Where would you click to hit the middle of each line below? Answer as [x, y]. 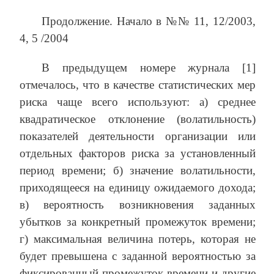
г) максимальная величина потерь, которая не [138, 239]
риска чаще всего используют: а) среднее [138, 102]
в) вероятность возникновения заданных [138, 205]
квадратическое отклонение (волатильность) [138, 119]
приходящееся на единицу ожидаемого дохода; [138, 188]
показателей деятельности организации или [138, 136]
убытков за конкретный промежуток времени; [138, 222]
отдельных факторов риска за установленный [138, 154]
